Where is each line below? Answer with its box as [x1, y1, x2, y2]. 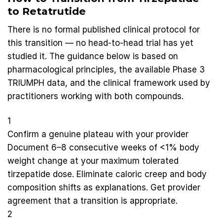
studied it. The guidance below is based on [7, 51, 178, 61]
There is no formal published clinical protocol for [7, 24, 200, 35]
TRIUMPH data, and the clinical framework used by [7, 77, 210, 88]
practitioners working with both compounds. [7, 91, 184, 101]
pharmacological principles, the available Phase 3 [7, 64, 205, 74]
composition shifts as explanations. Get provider [7, 183, 200, 193]
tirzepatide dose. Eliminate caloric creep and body [7, 169, 207, 180]
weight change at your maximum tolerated [7, 156, 179, 166]
